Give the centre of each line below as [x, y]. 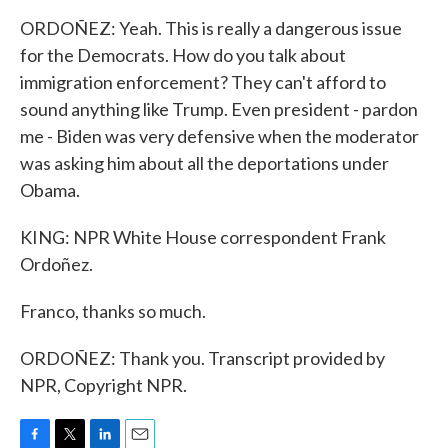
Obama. [50, 190]
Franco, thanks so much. [113, 311]
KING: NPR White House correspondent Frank [203, 237]
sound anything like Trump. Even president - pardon [219, 109]
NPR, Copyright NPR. [103, 385]
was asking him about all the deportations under [204, 163]
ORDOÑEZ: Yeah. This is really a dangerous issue [211, 28]
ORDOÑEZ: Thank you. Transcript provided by [202, 358]
